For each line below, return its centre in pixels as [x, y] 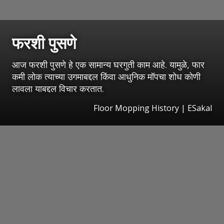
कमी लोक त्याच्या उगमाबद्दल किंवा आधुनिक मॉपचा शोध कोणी [106, 76]
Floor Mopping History [136, 108]
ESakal [200, 108]
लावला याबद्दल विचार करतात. [58, 88]
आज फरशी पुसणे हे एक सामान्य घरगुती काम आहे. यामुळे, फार [108, 64]
